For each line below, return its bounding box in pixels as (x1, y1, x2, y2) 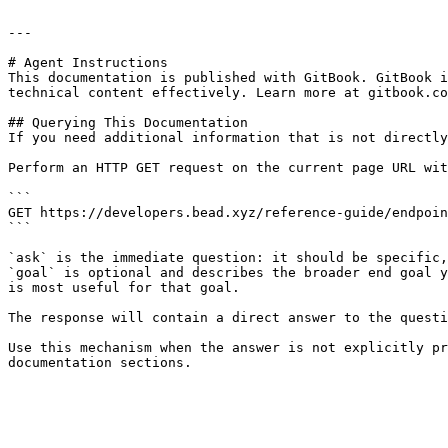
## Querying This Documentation (8, 115, 248, 130)
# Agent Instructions (8, 55, 168, 70)
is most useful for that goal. (8, 280, 240, 295)
